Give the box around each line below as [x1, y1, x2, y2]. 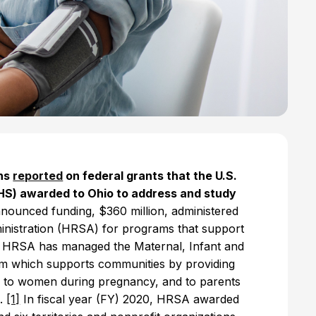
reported [13, 169, 63, 183]
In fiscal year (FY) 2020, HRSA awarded [20, 292, 240, 306]
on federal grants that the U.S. [63, 169, 238, 183]
